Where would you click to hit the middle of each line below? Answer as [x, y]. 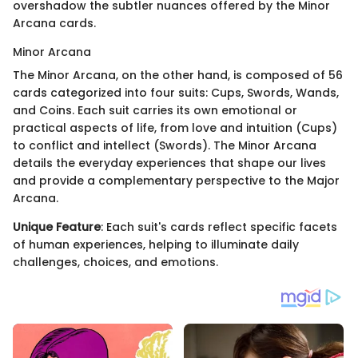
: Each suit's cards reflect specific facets [219, 227]
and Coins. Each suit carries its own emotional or [155, 111]
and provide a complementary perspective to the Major [176, 181]
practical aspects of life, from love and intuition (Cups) [175, 128]
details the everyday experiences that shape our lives [169, 163]
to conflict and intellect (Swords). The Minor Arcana [165, 146]
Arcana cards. [54, 24]
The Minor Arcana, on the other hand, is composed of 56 [178, 76]
